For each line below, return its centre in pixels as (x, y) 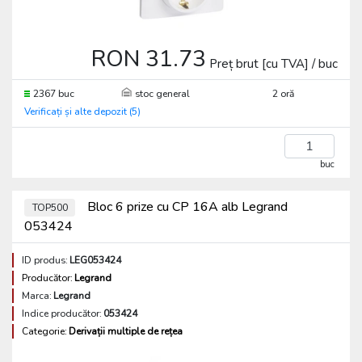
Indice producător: (62, 314)
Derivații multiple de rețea (126, 331)
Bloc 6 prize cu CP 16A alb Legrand (186, 207)
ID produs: (45, 260)
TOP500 (50, 208)
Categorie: (44, 331)
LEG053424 (95, 260)
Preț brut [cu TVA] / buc (274, 64)
